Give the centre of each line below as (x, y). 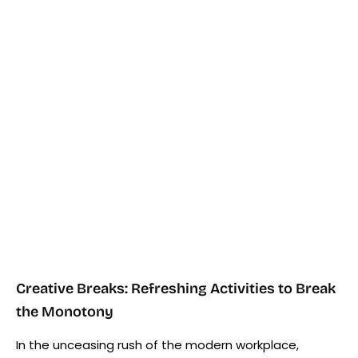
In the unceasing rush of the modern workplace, (157, 344)
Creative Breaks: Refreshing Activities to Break (176, 288)
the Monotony (65, 311)
